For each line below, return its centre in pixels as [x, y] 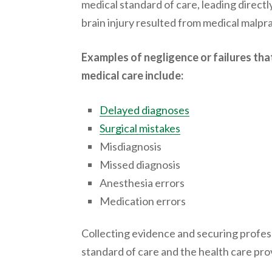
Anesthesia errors [142, 183]
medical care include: [133, 75]
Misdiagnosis [131, 146]
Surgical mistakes [140, 128]
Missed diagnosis [140, 165]
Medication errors [143, 201]
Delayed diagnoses [145, 110]
